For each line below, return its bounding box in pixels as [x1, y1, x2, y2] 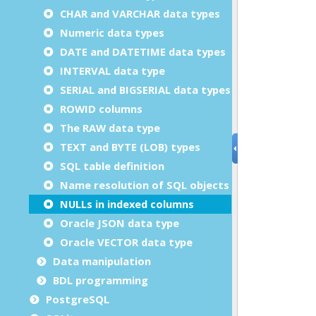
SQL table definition [60, 158, 164, 173]
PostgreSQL [46, 291, 109, 306]
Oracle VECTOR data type [60, 234, 193, 249]
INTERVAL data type [60, 63, 165, 78]
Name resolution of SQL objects [60, 177, 229, 192]
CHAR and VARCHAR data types [60, 6, 220, 20]
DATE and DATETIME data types [60, 44, 226, 59]
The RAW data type [60, 120, 160, 135]
